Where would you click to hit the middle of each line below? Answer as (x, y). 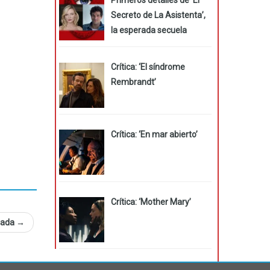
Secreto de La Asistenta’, (158, 15)
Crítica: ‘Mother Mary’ (151, 202)
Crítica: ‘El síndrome (148, 67)
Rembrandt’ (133, 82)
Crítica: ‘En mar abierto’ (154, 134)
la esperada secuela (149, 30)
